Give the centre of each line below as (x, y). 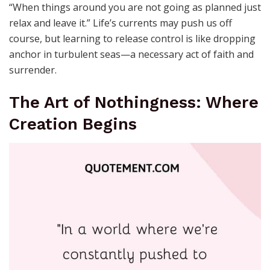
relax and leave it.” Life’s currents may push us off (121, 23)
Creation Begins (73, 124)
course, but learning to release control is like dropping (132, 39)
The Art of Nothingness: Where (134, 102)
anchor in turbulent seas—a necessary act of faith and (131, 55)
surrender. (33, 70)
